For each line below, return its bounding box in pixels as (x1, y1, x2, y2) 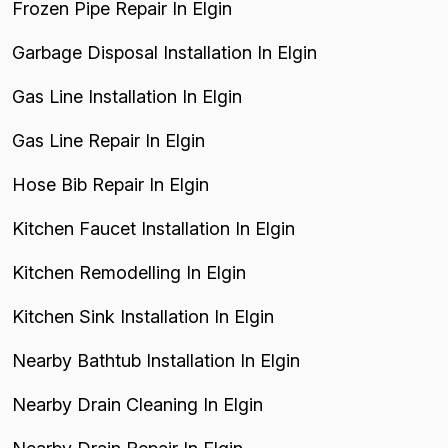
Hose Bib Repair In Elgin (12, 174, 209, 195)
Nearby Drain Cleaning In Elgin (12, 394, 263, 415)
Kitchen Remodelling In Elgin (12, 262, 246, 283)
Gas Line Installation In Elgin (12, 86, 242, 107)
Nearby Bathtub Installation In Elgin (12, 350, 300, 371)
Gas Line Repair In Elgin (12, 130, 205, 151)
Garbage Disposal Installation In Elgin (12, 42, 317, 63)
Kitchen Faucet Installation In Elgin (12, 218, 295, 239)
